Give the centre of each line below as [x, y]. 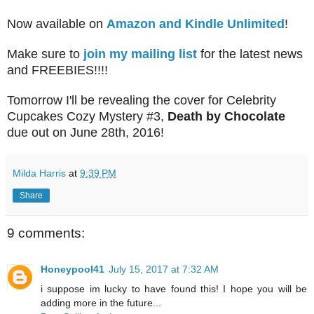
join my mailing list [140, 54]
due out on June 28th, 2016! [87, 132]
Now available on [57, 23]
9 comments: [46, 233]
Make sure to [45, 54]
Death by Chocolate [226, 116]
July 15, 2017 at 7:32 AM [164, 269]
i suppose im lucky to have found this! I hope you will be [174, 289]
